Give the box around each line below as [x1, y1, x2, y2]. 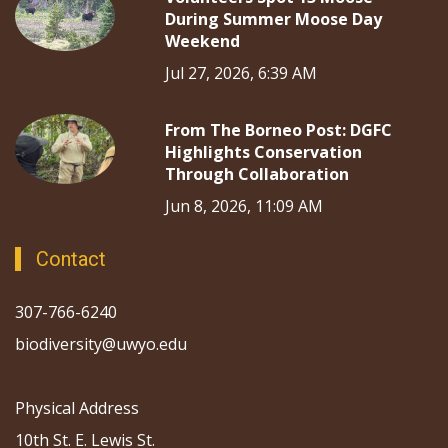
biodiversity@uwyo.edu [15, 332, 191, 355]
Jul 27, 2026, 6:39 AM [165, 61, 317, 84]
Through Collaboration [165, 162, 349, 185]
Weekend [165, 29, 240, 52]
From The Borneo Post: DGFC [165, 118, 392, 141]
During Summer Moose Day [165, 7, 382, 30]
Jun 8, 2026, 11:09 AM [165, 194, 323, 217]
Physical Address [15, 396, 139, 419]
